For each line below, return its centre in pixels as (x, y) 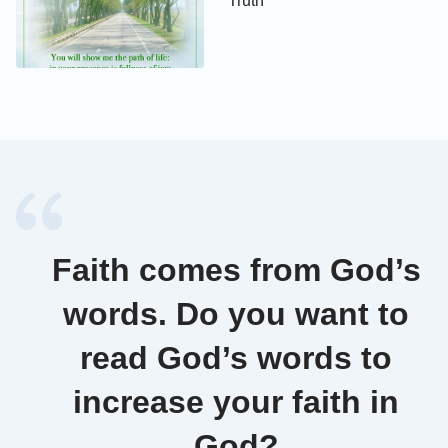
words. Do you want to (236, 314)
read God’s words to (236, 358)
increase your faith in (236, 402)
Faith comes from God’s (236, 270)
